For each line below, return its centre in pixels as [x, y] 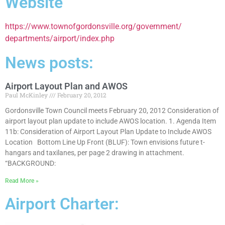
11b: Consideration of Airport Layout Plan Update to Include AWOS [108, 131]
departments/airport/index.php [60, 38]
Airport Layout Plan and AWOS [66, 86]
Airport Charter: [62, 204]
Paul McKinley [27, 95]
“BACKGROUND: [30, 163]
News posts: [49, 63]
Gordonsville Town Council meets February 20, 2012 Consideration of [112, 110]
